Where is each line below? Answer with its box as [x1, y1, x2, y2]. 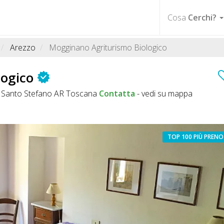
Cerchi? [188, 11, 216, 23]
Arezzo [10, 42, 35, 53]
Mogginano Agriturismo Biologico [49, 42, 167, 53]
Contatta [99, 87, 135, 99]
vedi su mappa [141, 87, 192, 99]
